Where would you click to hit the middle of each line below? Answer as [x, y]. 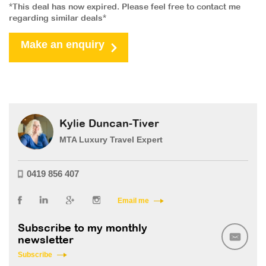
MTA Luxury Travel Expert [111, 139]
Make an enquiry [63, 44]
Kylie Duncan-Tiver [109, 124]
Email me [133, 200]
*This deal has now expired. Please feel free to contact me [125, 7]
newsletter [46, 240]
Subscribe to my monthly [83, 229]
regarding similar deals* [58, 18]
